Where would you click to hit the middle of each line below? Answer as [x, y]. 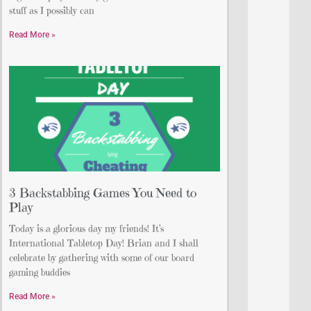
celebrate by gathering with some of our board [102, 258]
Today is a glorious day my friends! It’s [86, 229]
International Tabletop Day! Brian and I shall [104, 243]
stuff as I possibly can [52, 11]
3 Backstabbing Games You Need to [103, 193]
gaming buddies [40, 272]
